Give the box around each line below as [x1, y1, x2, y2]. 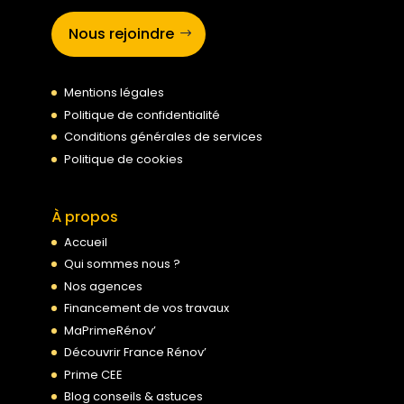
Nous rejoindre [68, 23, 174, 45]
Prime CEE [63, 365, 123, 383]
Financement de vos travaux [63, 299, 229, 317]
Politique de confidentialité [63, 106, 220, 124]
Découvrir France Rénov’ [63, 344, 207, 362]
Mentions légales [63, 84, 164, 102]
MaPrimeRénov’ [63, 321, 156, 339]
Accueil [63, 233, 107, 251]
